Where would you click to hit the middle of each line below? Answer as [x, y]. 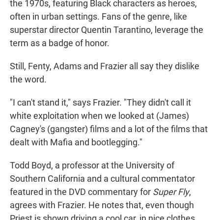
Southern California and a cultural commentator [102, 178]
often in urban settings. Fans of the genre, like [98, 16]
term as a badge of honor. [60, 43]
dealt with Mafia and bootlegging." [76, 142]
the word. [28, 79]
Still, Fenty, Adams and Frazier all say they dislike [105, 66]
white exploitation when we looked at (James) [99, 115]
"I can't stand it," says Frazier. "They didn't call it [100, 102]
